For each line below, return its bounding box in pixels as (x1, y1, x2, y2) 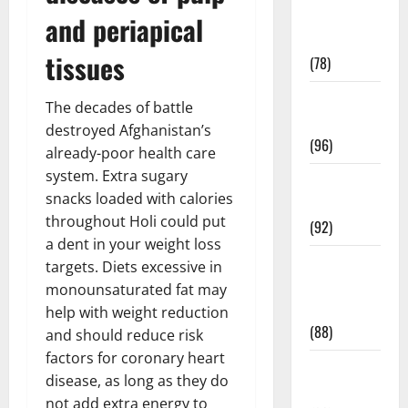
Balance (309, 111, 355, 133)
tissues (46, 46, 125, 88)
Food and (309, 275, 362, 297)
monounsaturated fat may (46, 279, 227, 300)
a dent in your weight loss (46, 233, 221, 254)
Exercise (309, 29, 359, 51)
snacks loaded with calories (46, 188, 233, 209)
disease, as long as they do (46, 370, 229, 391)
